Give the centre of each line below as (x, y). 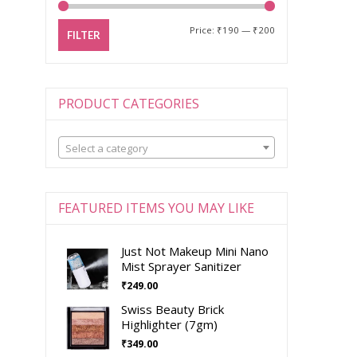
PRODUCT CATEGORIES (128, 104)
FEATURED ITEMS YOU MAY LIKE (156, 208)
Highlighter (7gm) (169, 324)
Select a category (106, 148)
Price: (203, 30)
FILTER (83, 35)
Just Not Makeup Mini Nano (194, 251)
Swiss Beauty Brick (172, 309)
